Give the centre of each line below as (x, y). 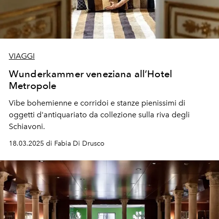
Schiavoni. (27, 126)
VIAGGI (22, 56)
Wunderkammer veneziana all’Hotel (91, 74)
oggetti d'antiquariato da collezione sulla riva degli (99, 114)
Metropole (33, 85)
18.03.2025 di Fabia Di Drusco (57, 143)
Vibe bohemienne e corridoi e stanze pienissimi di (97, 103)
